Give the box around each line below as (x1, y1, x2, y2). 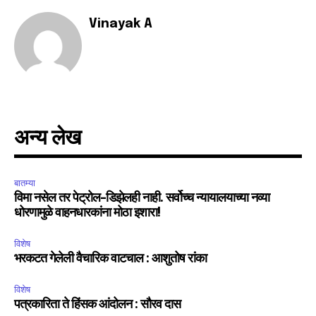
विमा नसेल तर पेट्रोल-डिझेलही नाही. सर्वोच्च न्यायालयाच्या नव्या (14, 192, 269, 205)
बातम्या (14, 177, 35, 190)
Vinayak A (89, 18, 152, 31)
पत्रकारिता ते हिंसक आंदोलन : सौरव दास (14, 298, 181, 312)
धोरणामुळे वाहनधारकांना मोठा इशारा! (14, 207, 160, 220)
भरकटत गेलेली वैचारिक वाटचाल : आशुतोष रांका (14, 253, 207, 266)
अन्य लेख (14, 128, 80, 150)
